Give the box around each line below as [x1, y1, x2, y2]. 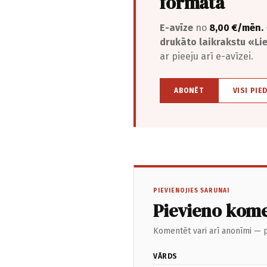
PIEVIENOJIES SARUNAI [153, 187, 229, 195]
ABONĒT [174, 86, 204, 95]
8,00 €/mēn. [209, 22, 263, 34]
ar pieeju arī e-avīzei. [160, 51, 253, 63]
